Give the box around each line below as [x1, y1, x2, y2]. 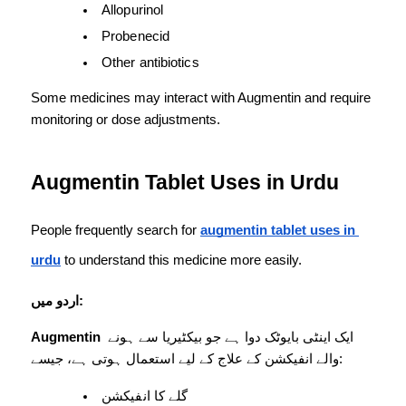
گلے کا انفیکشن [101, 389, 188, 404]
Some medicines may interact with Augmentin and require [31, 91, 371, 106]
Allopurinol [101, 3, 164, 18]
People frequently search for [31, 223, 200, 238]
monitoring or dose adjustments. [31, 112, 220, 128]
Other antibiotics [101, 55, 199, 71]
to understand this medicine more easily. [61, 253, 302, 268]
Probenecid [101, 29, 169, 44]
